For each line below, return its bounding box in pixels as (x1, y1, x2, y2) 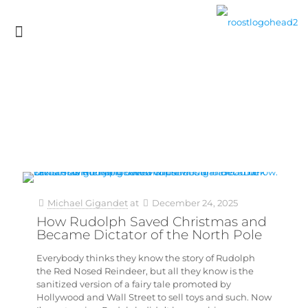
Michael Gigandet (47, 197, 128, 208)
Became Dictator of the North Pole (36, 227, 262, 243)
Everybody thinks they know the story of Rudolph (36, 252, 255, 263)
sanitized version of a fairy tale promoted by (36, 278, 231, 289)
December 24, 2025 (152, 197, 238, 208)
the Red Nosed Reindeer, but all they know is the (36, 265, 254, 276)
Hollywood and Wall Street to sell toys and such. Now (36, 291, 272, 302)
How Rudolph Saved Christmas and (36, 214, 267, 230)
